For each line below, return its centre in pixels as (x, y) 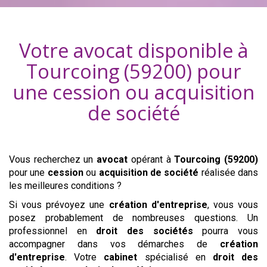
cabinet (121, 257)
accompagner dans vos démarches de (114, 244)
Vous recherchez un (53, 159)
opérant (145, 159)
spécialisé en (175, 257)
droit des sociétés (145, 231)
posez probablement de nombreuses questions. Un (133, 218)
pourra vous (226, 231)
